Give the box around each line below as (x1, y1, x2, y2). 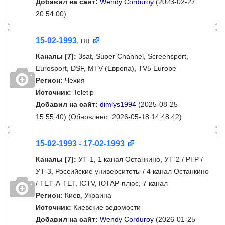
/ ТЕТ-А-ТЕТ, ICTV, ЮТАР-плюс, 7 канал (36, 179, 168, 187)
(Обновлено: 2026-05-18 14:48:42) (66, 113, 182, 121)
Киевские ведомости (73, 203, 141, 211)
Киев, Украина (65, 191, 111, 199)
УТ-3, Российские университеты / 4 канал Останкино (36, 167, 209, 175)
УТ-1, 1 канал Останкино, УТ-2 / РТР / (78, 155, 203, 163)
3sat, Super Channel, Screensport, (78, 52, 188, 60)
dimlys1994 (100, 100, 136, 108)
